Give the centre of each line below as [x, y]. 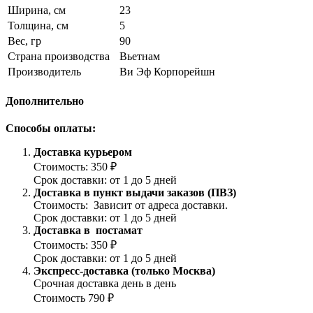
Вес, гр [24, 41]
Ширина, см [37, 10]
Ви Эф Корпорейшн [167, 71]
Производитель [44, 71]
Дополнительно [45, 101]
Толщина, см [38, 25]
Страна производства [59, 56]
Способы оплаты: [51, 129]
